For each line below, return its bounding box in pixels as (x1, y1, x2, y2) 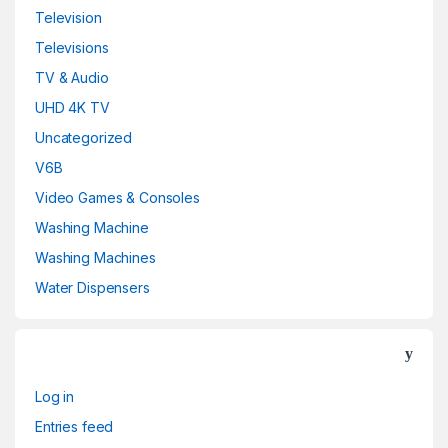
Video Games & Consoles (35, 189, 200, 206)
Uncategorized (35, 129, 133, 146)
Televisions (35, 39, 109, 56)
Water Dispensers (35, 279, 150, 296)
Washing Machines (35, 249, 156, 266)
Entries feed (35, 418, 114, 435)
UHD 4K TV (35, 99, 110, 116)
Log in (35, 388, 75, 405)
